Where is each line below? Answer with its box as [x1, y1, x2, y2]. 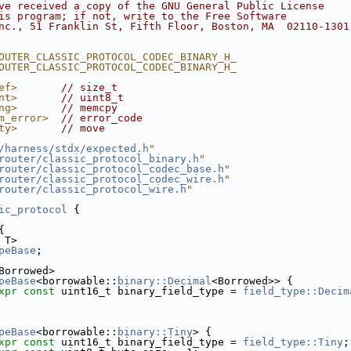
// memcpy [61, 102, 118, 114]
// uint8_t [61, 92, 124, 103]
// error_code [61, 112, 143, 124]
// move [61, 122, 105, 134]
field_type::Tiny [243, 336, 343, 348]
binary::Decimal [118, 275, 212, 287]
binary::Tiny [118, 326, 193, 338]
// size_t [61, 81, 118, 93]
